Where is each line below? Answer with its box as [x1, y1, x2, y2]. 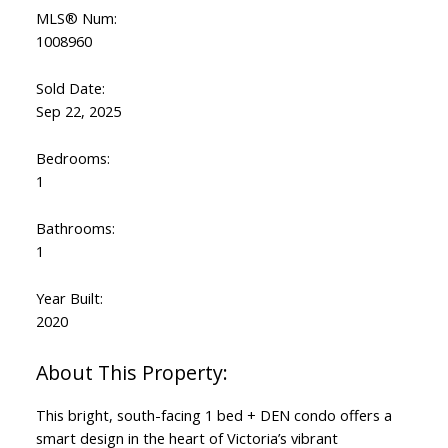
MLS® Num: [35, 8, 117, 29]
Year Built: [35, 288, 103, 309]
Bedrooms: [35, 148, 110, 169]
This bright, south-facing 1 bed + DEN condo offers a [35, 405, 392, 426]
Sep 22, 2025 [35, 101, 121, 122]
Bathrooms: [35, 218, 115, 239]
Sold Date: [35, 78, 105, 99]
